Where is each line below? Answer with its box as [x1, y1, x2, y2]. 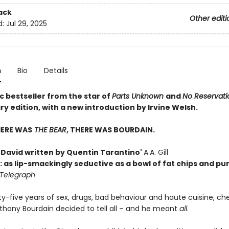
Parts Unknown [111, 91, 166, 101]
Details [43, 65, 68, 76]
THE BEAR [32, 125, 66, 135]
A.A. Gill [143, 147, 168, 157]
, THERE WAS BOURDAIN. [66, 125, 155, 135]
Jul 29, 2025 [6, 18, 47, 29]
